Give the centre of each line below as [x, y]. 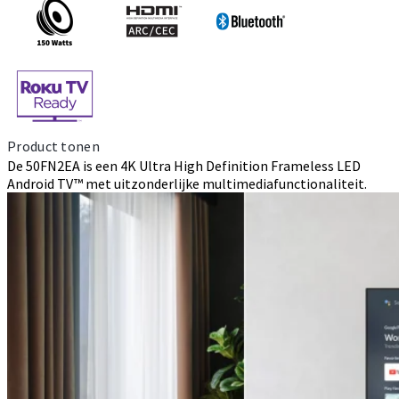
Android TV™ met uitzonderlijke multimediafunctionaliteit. [187, 183]
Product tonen [53, 146]
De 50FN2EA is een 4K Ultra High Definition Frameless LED [184, 165]
